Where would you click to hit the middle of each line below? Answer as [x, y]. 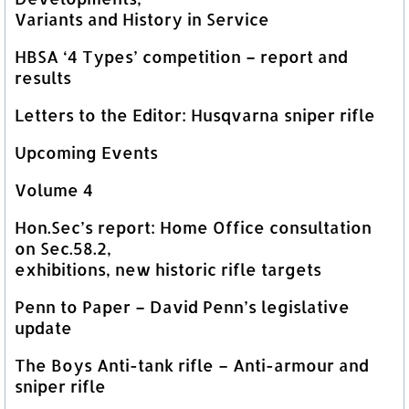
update [43, 327]
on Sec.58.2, [63, 248]
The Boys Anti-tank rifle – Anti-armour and [192, 365]
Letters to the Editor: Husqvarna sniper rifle [195, 115]
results [43, 77]
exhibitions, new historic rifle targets [168, 269]
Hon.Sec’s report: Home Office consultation [193, 227]
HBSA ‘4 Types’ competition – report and [181, 56]
